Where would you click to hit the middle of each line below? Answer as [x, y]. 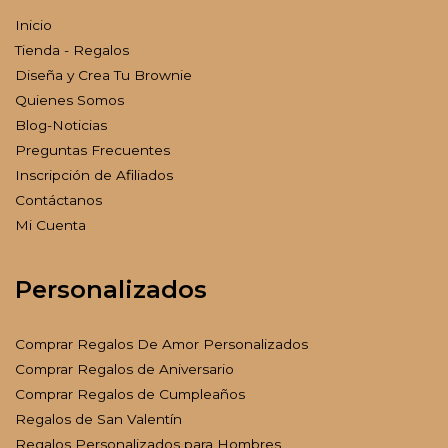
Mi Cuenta [50, 224]
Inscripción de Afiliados [94, 174]
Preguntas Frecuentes [92, 149]
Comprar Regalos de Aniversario [124, 368]
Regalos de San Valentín [98, 418]
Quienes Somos [69, 99]
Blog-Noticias [61, 124]
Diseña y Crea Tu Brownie [103, 74]
